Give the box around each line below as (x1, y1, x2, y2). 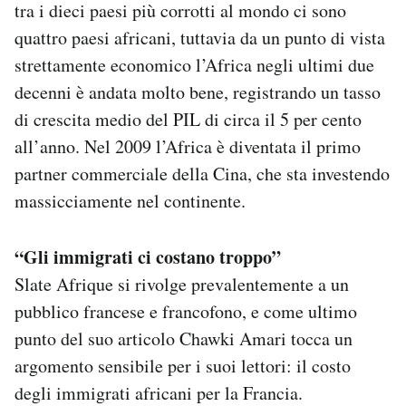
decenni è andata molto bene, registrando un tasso (14, 80, 381, 105)
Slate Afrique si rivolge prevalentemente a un (14, 272, 349, 297)
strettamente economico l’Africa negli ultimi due (14, 53, 374, 78)
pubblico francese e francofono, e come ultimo (14, 299, 357, 324)
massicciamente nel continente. (14, 188, 246, 214)
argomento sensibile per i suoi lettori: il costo (14, 353, 351, 379)
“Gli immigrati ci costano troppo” (14, 244, 281, 271)
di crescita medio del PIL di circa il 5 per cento (14, 107, 362, 132)
